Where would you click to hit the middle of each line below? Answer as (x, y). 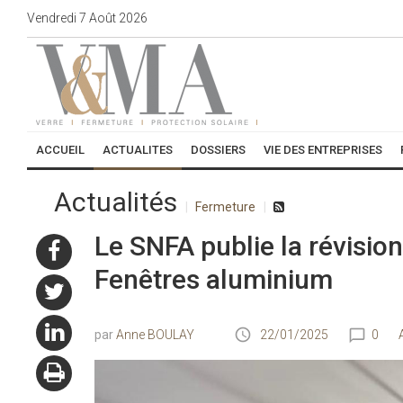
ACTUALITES (138, 150)
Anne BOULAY (155, 335)
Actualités (116, 202)
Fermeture (225, 207)
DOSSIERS (218, 150)
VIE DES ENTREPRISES (323, 150)
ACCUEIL (60, 150)
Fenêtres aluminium (213, 279)
